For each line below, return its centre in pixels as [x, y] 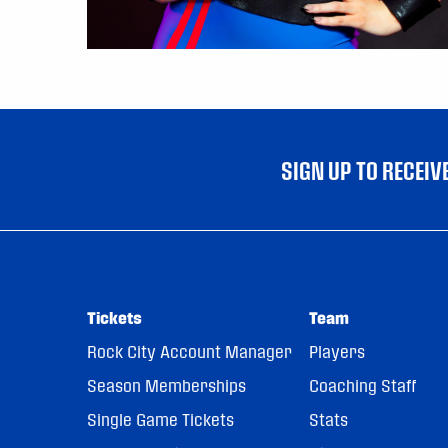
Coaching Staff [362, 385]
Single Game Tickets [160, 419]
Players [336, 351]
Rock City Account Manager [189, 351]
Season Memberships [166, 385]
